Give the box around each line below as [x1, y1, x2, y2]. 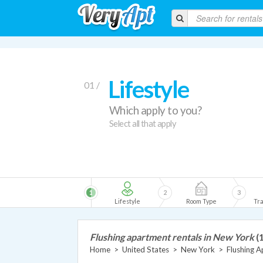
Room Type [186, 197, 217, 205]
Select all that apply [109, 119, 177, 129]
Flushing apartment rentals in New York [90, 231, 254, 242]
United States [122, 245, 169, 254]
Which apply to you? [109, 104, 202, 117]
